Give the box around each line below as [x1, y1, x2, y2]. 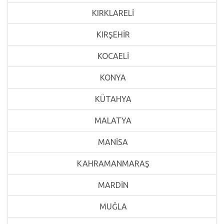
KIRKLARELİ [90, 8, 134, 17]
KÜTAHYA [92, 94, 131, 103]
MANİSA [96, 137, 128, 146]
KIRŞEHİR [94, 30, 130, 39]
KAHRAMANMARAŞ [74, 159, 149, 168]
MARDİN [95, 180, 128, 189]
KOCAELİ [95, 51, 129, 60]
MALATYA [92, 116, 131, 125]
